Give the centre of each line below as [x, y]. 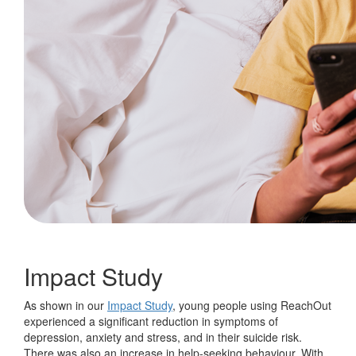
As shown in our [66, 305]
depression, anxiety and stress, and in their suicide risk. [163, 337]
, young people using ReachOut [252, 305]
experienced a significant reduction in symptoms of [151, 321]
